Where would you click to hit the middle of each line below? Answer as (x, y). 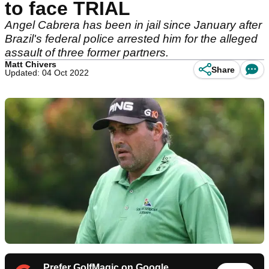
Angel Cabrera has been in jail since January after (133, 25)
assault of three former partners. (87, 53)
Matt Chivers (31, 64)
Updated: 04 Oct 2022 (47, 73)
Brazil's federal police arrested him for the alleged (131, 39)
